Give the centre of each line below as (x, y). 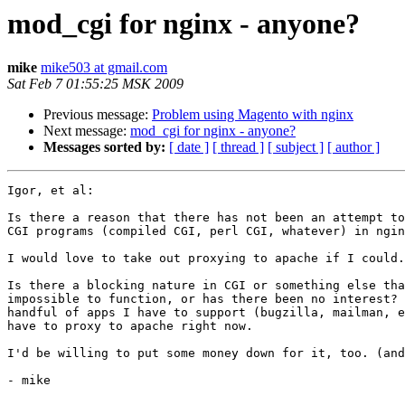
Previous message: (98, 115)
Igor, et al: (51, 191)
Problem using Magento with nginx (253, 115)
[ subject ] (296, 147)
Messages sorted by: (104, 147)
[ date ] (189, 147)
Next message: (87, 131)
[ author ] (353, 147)
